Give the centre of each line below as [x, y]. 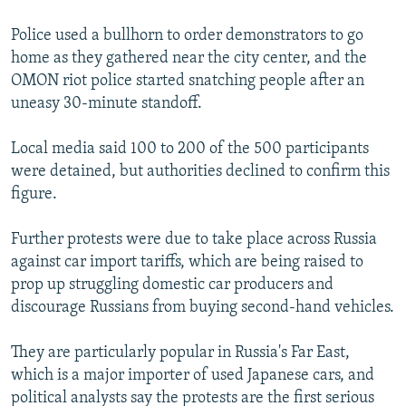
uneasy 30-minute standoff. [106, 104]
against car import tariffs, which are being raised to [187, 263]
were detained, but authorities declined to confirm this [200, 172]
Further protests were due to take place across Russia [194, 240]
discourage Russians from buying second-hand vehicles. [203, 308]
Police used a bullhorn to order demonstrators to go [187, 36]
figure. [34, 195]
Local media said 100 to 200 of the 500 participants [190, 150]
